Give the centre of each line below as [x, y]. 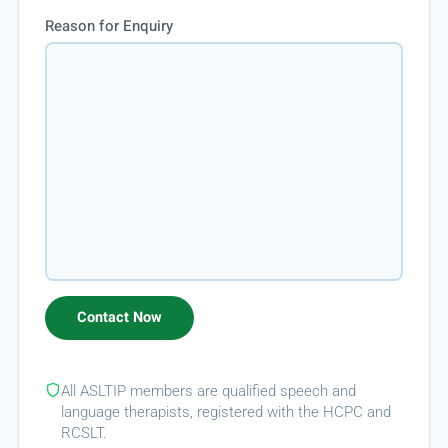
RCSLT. [83, 433]
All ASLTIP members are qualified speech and [208, 391]
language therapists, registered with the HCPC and [225, 412]
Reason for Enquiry [109, 25]
